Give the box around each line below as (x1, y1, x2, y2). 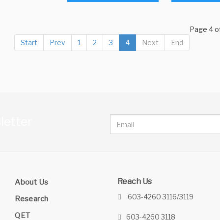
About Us (15, 178, 49, 187)
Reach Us (117, 177, 152, 187)
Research (15, 194, 49, 204)
